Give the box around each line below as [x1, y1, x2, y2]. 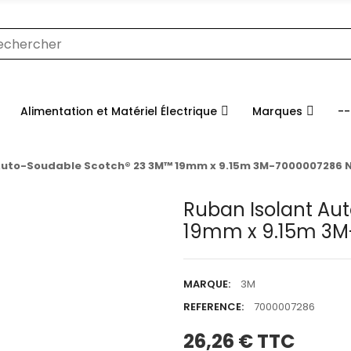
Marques [252, 103, 302, 119]
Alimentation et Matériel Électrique [20, 103, 217, 119]
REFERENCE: [183, 299, 244, 315]
